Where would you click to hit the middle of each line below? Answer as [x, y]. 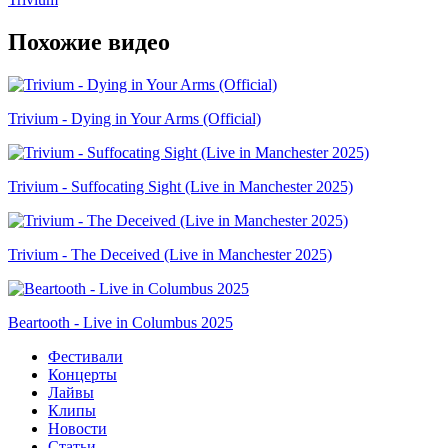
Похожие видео [89, 41]
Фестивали [85, 356]
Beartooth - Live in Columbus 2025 [120, 322]
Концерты [82, 374]
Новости [77, 428]
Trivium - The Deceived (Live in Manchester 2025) [170, 254]
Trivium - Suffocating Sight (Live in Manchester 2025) [180, 186]
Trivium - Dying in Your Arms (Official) [134, 118]
